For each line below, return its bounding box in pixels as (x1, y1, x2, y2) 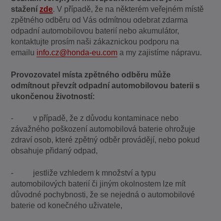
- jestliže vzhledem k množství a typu (11, 168, 156, 177)
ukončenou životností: (11, 92, 95, 101)
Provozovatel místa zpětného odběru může (11, 70, 171, 79)
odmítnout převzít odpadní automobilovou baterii (11, 81, 194, 90)
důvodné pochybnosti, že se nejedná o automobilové (11, 190, 195, 199)
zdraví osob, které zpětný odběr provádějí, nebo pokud (11, 136, 200, 145)
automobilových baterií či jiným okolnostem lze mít (11, 179, 186, 188)
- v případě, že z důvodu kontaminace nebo (11, 114, 179, 123)
